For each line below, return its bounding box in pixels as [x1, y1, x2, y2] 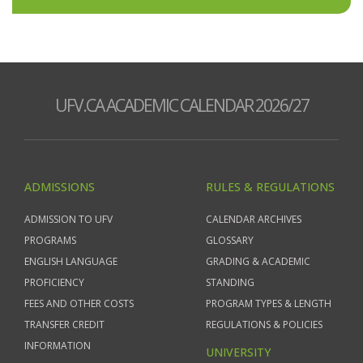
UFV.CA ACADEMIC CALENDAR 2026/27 [54, 94, 309, 117]
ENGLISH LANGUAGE [24, 254, 117, 268]
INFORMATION [24, 339, 91, 352]
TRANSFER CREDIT [24, 318, 105, 331]
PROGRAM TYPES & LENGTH [206, 297, 331, 310]
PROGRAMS [24, 233, 76, 247]
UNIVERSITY [206, 344, 271, 360]
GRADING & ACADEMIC [206, 254, 310, 268]
